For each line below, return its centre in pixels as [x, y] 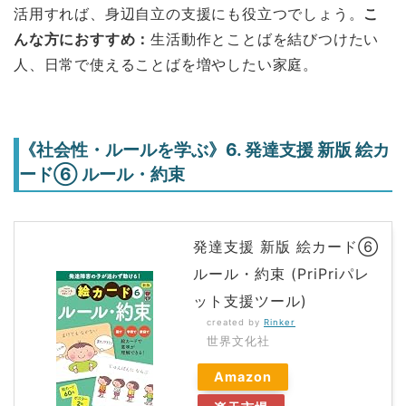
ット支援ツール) [250, 301]
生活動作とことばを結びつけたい [265, 39]
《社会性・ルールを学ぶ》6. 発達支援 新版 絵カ [204, 149]
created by [235, 323]
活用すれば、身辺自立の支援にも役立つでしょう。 [189, 14]
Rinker [280, 323]
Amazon [243, 377]
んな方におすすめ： [82, 39]
